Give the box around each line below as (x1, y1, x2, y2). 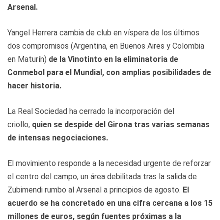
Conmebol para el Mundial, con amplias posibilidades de (7, 67, 211, 77)
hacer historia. (7, 81, 61, 90)
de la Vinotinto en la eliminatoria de (49, 54, 178, 64)
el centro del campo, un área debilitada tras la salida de (7, 171, 197, 181)
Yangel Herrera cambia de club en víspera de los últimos (7, 27, 199, 37)
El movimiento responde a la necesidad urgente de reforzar (7, 158, 211, 168)
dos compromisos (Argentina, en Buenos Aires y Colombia (7, 41, 204, 51)
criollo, (7, 119, 32, 129)
